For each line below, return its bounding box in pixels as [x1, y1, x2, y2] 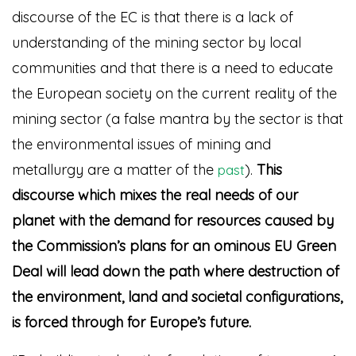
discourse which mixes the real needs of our [12, 186, 298, 204]
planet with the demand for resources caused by [12, 211, 334, 230]
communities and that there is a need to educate [12, 59, 333, 77]
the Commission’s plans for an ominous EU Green [12, 237, 336, 255]
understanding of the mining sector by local [12, 33, 301, 52]
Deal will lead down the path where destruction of [12, 262, 339, 281]
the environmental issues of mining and [12, 135, 271, 153]
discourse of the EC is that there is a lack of [12, 8, 293, 26]
